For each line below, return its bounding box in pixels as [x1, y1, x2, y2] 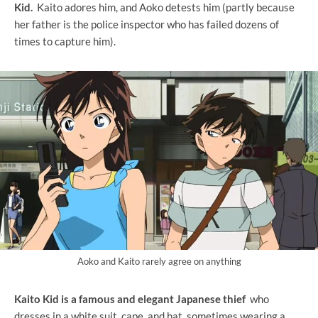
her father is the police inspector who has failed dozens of [14, 17, 279, 31]
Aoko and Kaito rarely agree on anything [77, 256, 241, 268]
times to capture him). [14, 34, 116, 48]
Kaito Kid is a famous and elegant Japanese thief [14, 292, 246, 306]
